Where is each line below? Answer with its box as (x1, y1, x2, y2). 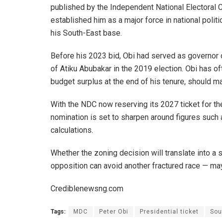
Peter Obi (99, 208, 128, 216)
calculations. (51, 125, 93, 135)
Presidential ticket (140, 208, 199, 216)
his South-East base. (51, 28, 122, 38)
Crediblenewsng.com (51, 184, 123, 194)
